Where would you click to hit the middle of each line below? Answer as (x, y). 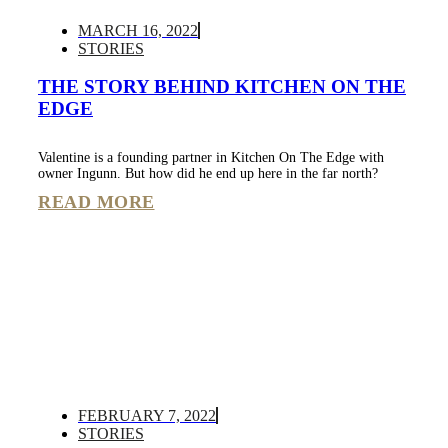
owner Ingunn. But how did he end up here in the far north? (208, 174)
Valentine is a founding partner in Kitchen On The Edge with (211, 158)
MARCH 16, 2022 (138, 30)
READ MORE (96, 202)
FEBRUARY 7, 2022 (147, 416)
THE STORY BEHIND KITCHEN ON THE (222, 87)
